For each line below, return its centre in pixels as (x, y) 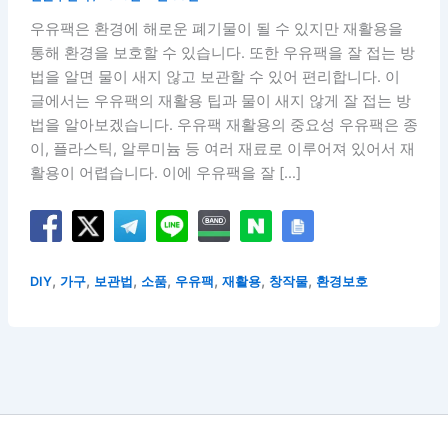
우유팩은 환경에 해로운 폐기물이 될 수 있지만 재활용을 (216, 28)
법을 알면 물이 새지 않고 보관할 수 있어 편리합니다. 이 (214, 76)
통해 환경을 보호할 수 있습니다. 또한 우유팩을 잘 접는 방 (222, 52)
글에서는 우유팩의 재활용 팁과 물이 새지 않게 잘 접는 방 (220, 100)
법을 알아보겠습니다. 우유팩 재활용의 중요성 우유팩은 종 (223, 124)
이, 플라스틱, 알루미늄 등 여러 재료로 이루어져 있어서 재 (222, 148)
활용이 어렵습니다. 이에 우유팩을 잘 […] (165, 172)
